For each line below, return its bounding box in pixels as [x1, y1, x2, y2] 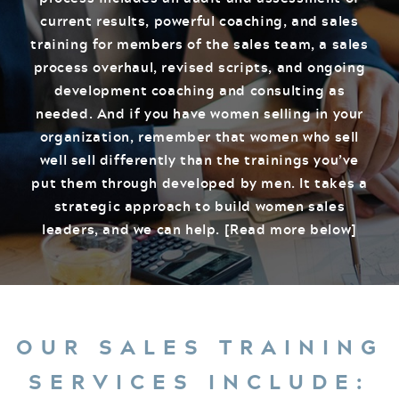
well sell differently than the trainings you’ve [39, 148, 360, 170]
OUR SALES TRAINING [15, 329, 384, 363]
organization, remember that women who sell [39, 125, 360, 147]
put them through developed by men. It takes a [31, 171, 368, 193]
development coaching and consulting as [53, 78, 346, 101]
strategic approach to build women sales [53, 194, 346, 216]
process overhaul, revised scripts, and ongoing [33, 55, 366, 77]
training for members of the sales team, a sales [30, 32, 369, 54]
